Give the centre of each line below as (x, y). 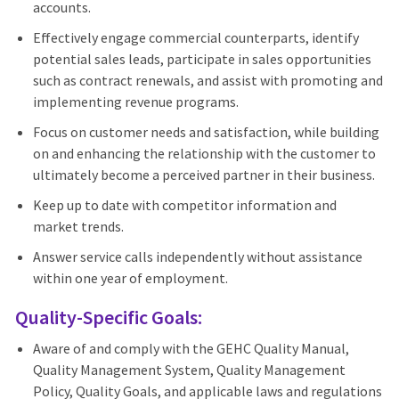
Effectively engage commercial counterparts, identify (195, 38)
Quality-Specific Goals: (108, 318)
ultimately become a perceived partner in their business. (204, 175)
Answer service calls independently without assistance (197, 257)
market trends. (78, 227)
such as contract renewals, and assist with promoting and (208, 81)
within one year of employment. (130, 278)
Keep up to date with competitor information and (184, 205)
